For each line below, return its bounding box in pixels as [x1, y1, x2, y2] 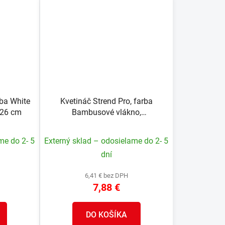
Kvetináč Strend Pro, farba [60, 96, 153, 106]
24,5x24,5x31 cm [76, 119, 137, 129]
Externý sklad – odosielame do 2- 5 [44, 136, 169, 146]
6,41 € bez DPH [84, 172, 128, 180]
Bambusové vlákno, [71, 107, 141, 118]
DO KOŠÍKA [85, 210, 127, 220]
